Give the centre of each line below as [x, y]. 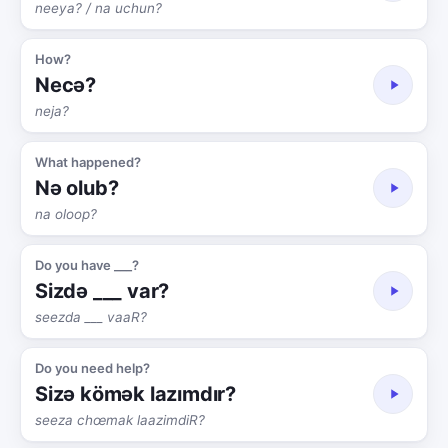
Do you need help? [92, 367]
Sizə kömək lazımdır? [135, 393]
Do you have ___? [87, 264]
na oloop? [66, 213]
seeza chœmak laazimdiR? [120, 419]
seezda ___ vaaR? [91, 316]
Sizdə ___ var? [102, 290]
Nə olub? [77, 187]
